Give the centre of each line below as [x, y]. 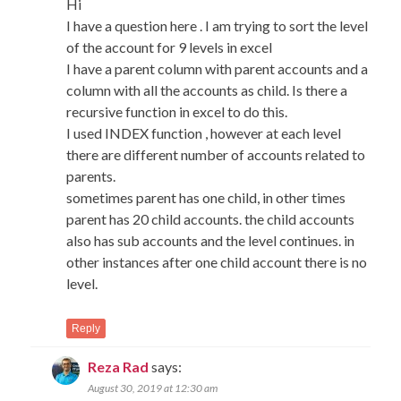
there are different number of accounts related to [216, 154]
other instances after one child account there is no [217, 261]
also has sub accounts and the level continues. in [211, 240]
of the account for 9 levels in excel [170, 47]
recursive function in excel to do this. [177, 111]
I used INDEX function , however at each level [204, 132]
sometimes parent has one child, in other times [206, 197]
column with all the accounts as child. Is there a [207, 90]
